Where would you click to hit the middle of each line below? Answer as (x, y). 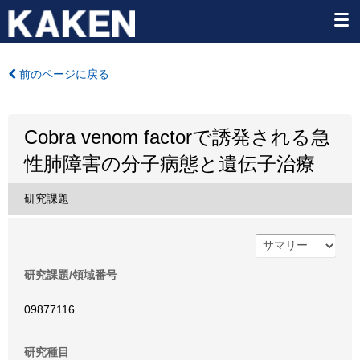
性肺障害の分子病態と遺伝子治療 (170, 164)
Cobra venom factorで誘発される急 (177, 137)
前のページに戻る (63, 74)
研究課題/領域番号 (71, 275)
